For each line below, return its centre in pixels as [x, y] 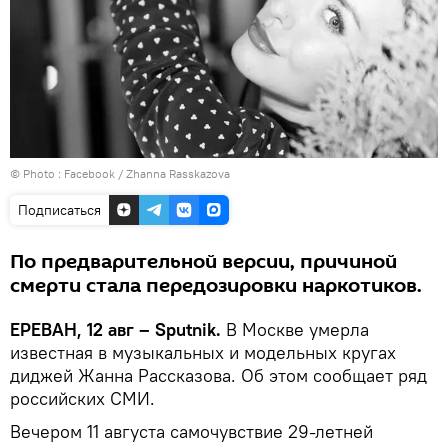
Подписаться [59, 209]
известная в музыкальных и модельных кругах [203, 352]
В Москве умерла [295, 329]
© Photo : [37, 173]
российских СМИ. [82, 398]
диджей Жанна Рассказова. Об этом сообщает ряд [218, 375]
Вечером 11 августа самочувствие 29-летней [191, 431]
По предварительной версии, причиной [203, 261]
